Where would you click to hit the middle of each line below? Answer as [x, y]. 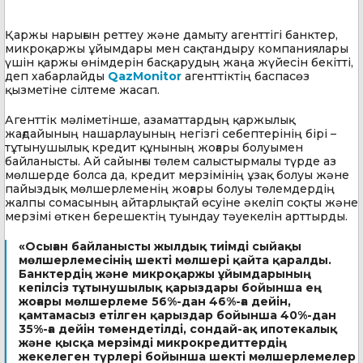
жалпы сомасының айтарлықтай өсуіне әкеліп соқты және [181, 203]
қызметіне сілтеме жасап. [82, 90]
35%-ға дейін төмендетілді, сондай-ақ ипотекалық [178, 329]
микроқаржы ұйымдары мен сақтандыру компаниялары [177, 49]
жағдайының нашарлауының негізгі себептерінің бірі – [171, 134]
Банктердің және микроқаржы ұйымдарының [165, 274]
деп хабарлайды [56, 77]
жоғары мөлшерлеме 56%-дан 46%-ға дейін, [155, 302]
